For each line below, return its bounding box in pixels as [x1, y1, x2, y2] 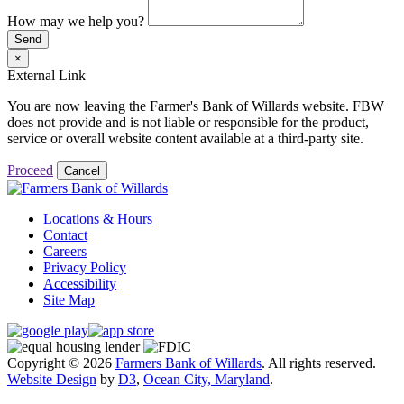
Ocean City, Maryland [143, 371, 270, 387]
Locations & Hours [43, 210, 152, 226]
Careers [43, 243, 87, 259]
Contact [43, 226, 87, 243]
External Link [7, 67, 86, 83]
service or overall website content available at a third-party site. [7, 130, 363, 146]
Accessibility [43, 275, 116, 291]
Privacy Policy [43, 259, 126, 275]
